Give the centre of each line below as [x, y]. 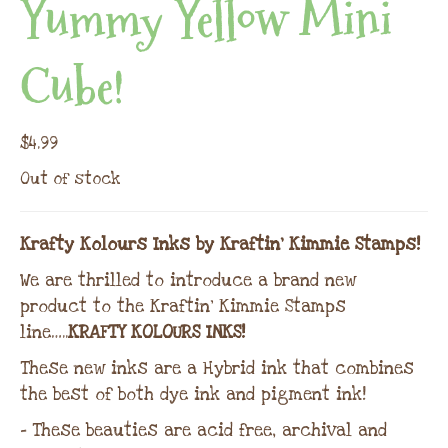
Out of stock [70, 179]
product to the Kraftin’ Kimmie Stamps [183, 307]
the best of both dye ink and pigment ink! [193, 395]
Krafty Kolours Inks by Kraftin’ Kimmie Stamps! [220, 245]
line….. [44, 333]
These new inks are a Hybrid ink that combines [217, 369]
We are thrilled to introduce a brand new [188, 281]
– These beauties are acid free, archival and [203, 431]
